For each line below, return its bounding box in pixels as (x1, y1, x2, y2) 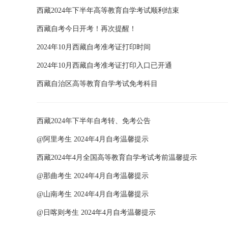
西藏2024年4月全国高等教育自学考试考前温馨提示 (37, 154, 197, 161)
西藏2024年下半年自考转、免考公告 (37, 117, 151, 125)
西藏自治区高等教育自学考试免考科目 (37, 80, 158, 88)
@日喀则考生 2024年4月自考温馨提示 (37, 209, 156, 216)
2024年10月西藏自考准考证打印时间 (37, 43, 151, 51)
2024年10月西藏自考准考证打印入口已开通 (37, 62, 172, 69)
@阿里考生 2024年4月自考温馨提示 (37, 135, 149, 143)
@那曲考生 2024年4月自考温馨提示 (37, 172, 149, 180)
